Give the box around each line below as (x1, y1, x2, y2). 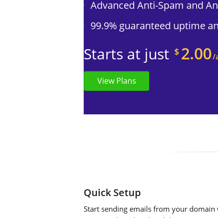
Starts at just (84, 44, 169, 64)
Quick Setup (84, 186, 141, 199)
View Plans (97, 75, 136, 86)
